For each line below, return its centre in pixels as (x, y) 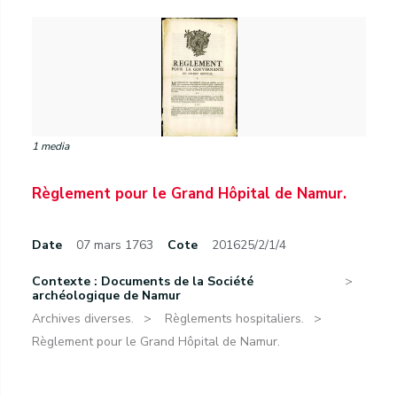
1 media (51, 146)
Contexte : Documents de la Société (143, 281)
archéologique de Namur (106, 296)
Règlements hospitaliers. (234, 319)
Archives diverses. (83, 319)
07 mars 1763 (115, 245)
